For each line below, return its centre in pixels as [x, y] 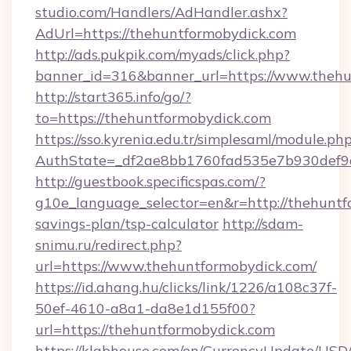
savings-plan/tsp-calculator [127, 224]
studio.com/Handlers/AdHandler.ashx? [161, 12]
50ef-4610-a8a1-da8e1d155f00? [145, 308]
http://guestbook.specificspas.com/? [150, 181]
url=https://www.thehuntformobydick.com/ [176, 266]
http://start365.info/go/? [113, 97]
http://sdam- [263, 224]
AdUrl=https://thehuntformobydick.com [166, 33]
